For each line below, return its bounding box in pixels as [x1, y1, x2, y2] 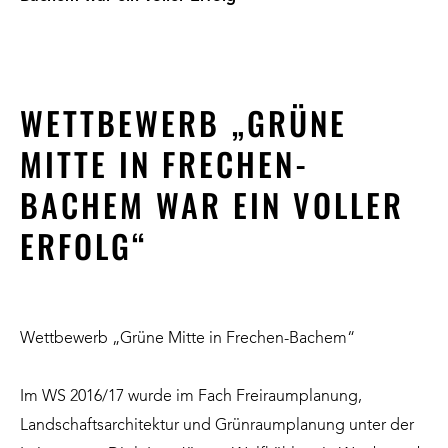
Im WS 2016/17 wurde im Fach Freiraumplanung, [20, 388, 362, 405]
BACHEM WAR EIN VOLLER [20, 180, 404, 228]
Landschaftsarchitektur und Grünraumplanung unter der [20, 417, 414, 434]
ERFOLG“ [20, 221, 148, 269]
